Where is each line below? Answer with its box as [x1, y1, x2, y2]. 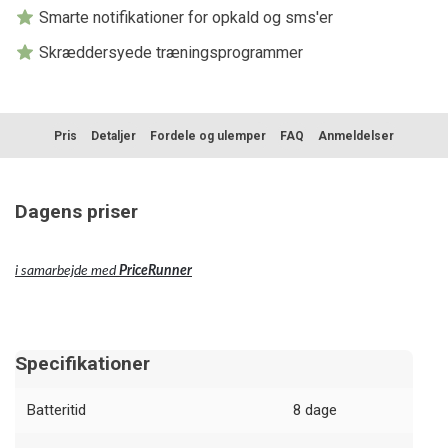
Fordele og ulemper [150, 128, 266, 143]
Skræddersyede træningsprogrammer [35, 43, 303, 63]
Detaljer [91, 128, 136, 143]
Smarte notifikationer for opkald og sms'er [35, 8, 333, 28]
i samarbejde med [15, 264, 119, 279]
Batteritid [27, 401, 86, 420]
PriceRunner [119, 264, 192, 279]
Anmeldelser [318, 128, 394, 143]
